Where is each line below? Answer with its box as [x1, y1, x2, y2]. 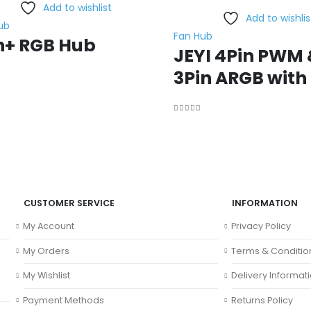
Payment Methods [23, 294, 104, 306]
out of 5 [178, 115, 215, 124]
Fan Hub [174, 28, 212, 43]
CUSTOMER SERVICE [24, 197, 115, 209]
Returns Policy [231, 294, 293, 306]
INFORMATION [232, 197, 298, 209]
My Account [23, 220, 74, 232]
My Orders [23, 244, 69, 257]
